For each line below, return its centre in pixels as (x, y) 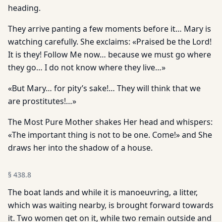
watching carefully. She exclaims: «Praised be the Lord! (110, 42)
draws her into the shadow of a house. (80, 148)
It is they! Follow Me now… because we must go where (110, 55)
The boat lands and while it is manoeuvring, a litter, (103, 192)
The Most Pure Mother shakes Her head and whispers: (110, 122)
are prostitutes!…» (42, 101)
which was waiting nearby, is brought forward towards (111, 205)
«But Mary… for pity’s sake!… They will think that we (104, 88)
